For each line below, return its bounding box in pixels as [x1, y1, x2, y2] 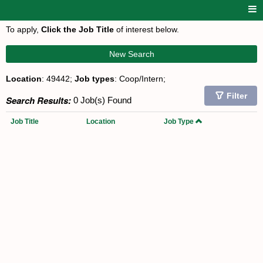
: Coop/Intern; [114, 74, 166, 83]
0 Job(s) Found [71, 95, 131, 105]
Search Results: [6, 94, 71, 107]
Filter [226, 91, 247, 100]
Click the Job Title [41, 25, 114, 34]
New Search [109, 49, 154, 59]
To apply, [6, 25, 41, 34]
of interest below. [114, 25, 179, 34]
